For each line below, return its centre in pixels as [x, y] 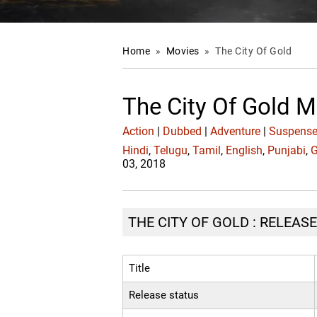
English [244, 151]
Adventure [236, 132]
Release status [164, 295]
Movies [184, 51]
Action [139, 132]
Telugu [171, 151]
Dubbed [183, 132]
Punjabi [287, 151]
